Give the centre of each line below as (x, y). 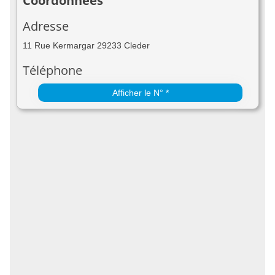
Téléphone (52, 70)
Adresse (46, 26)
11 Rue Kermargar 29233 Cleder (86, 45)
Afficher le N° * (140, 93)
